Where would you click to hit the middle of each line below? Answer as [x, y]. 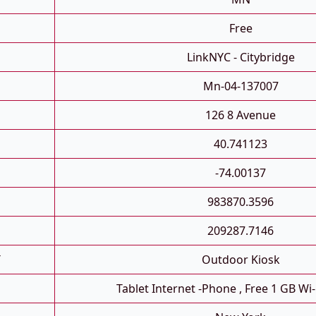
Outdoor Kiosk [241, 260]
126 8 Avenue [241, 115]
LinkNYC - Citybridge [241, 57]
